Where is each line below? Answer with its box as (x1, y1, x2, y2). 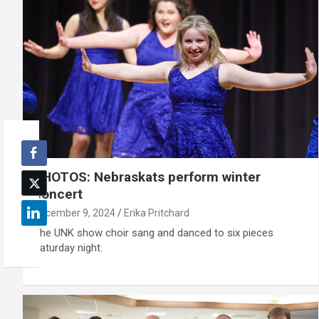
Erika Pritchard (124, 206, 189, 219)
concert (33, 185, 83, 202)
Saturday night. (33, 241, 103, 254)
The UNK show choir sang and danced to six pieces (33, 226, 273, 239)
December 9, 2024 (33, 206, 115, 219)
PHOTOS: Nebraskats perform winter (33, 168, 261, 185)
